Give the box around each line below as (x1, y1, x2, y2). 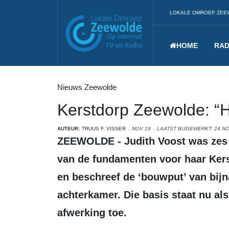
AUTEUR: (57, 126, 80, 131)
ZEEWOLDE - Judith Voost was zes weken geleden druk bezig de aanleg (57, 135, 63, 147)
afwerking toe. (57, 207, 127, 218)
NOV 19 (132, 126, 151, 131)
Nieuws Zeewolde (57, 83, 117, 91)
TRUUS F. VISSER (82, 126, 126, 131)
